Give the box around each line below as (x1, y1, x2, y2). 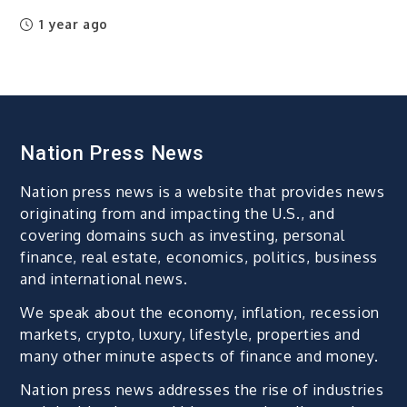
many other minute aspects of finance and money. (20, 346, 379, 365)
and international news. (20, 269, 188, 288)
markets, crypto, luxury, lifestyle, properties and (20, 324, 361, 343)
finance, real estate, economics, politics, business (20, 247, 379, 266)
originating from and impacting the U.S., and (20, 203, 335, 223)
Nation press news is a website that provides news (20, 182, 385, 201)
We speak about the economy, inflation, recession (20, 303, 381, 322)
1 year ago (35, 15, 109, 32)
